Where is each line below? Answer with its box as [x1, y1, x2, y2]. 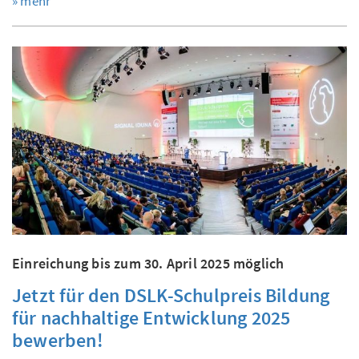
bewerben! [12, 328, 103, 353]
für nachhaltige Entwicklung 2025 [12, 305, 291, 331]
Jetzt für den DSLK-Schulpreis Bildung [12, 283, 330, 309]
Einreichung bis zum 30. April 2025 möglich [12, 254, 284, 273]
